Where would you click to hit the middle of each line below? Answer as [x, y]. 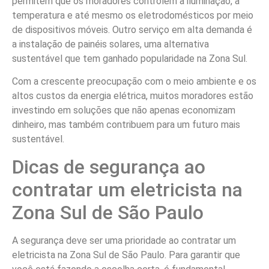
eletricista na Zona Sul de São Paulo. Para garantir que [126, 255]
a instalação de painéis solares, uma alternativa [110, 44]
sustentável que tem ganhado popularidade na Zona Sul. [130, 58]
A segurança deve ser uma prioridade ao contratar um [124, 240]
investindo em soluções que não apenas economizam [124, 110]
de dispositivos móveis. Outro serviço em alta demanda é [132, 29]
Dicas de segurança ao [109, 167]
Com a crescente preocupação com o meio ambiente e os [134, 82]
